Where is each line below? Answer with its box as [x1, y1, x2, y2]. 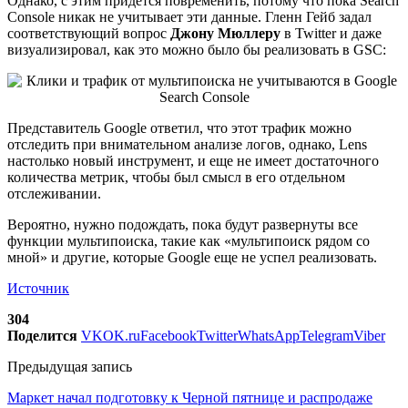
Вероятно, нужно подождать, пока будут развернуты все [7, 216, 358, 232]
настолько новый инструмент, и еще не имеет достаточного [7, 152, 379, 168]
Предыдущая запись [7, 358, 132, 374]
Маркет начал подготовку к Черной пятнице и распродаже [7, 389, 372, 405]
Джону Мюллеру [170, 25, 280, 41]
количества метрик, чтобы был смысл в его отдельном [7, 168, 345, 185]
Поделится [7, 327, 77, 343]
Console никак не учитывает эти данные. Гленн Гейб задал [7, 8, 372, 25]
